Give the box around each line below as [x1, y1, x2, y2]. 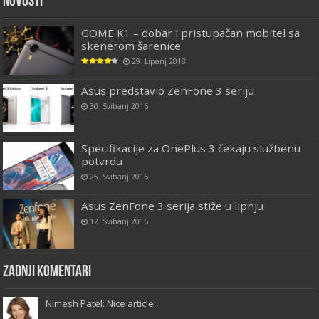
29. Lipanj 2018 [132, 56, 187, 66]
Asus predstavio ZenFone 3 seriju [81, 83, 255, 98]
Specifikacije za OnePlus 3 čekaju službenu [81, 141, 301, 156]
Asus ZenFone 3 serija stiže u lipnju [81, 199, 264, 214]
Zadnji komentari [3, 263, 92, 281]
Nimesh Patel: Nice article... [46, 296, 161, 310]
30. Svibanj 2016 [90, 101, 149, 112]
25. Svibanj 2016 [90, 172, 149, 182]
